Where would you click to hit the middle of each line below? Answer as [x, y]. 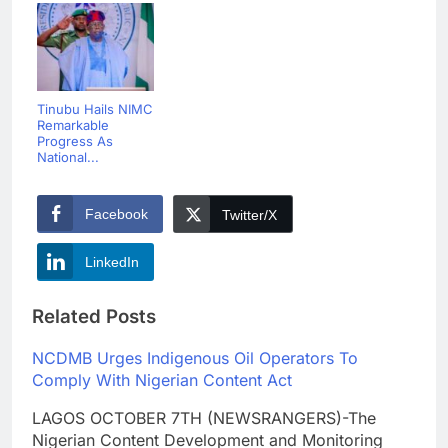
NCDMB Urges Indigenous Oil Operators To [195, 357]
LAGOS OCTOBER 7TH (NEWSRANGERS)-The [204, 417]
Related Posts [94, 317]
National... [68, 157]
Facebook [116, 214]
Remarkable [73, 125]
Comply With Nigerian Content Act [162, 379]
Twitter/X [249, 215]
